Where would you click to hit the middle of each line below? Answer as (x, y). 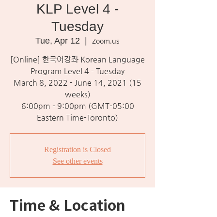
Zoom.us (106, 41)
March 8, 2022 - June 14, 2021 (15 (77, 83)
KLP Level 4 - (77, 9)
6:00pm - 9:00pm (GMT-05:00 (77, 106)
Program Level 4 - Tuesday (77, 71)
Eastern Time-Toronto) (77, 117)
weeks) (77, 94)
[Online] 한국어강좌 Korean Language (77, 59)
